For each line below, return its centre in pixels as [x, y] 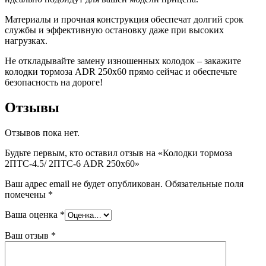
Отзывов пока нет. [42, 132]
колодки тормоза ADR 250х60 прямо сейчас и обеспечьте [121, 71]
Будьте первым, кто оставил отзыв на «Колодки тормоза [118, 153]
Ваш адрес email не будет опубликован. [84, 183]
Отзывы [32, 107]
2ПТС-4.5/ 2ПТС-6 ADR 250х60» [72, 163]
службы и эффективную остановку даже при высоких [114, 30]
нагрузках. [26, 40]
